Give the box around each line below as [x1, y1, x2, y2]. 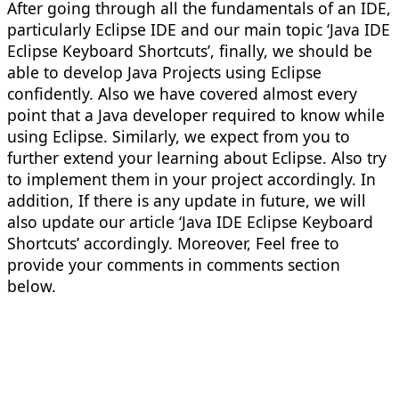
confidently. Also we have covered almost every [7, 83, 357, 105]
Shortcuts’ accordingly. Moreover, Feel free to [7, 232, 339, 255]
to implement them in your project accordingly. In [7, 168, 376, 191]
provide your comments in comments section [7, 254, 340, 276]
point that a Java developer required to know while [7, 104, 385, 126]
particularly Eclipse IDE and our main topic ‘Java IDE [7, 19, 390, 41]
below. [7, 275, 56, 297]
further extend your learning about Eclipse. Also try [7, 147, 387, 169]
